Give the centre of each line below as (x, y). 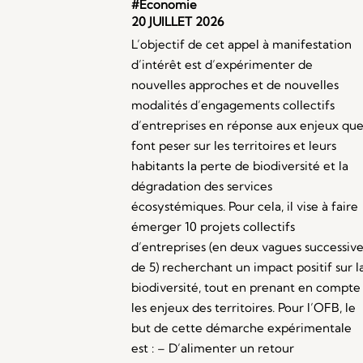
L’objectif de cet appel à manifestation (241, 45)
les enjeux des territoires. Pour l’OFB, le (243, 308)
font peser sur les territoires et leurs (234, 146)
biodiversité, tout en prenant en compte (246, 288)
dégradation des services (202, 186)
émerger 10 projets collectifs (213, 227)
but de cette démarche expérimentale (241, 328)
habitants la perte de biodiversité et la (240, 166)
